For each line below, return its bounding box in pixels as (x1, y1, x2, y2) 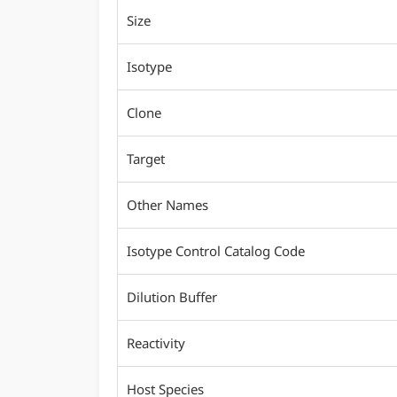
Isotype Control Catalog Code (127, 242, 305, 260)
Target (127, 150, 165, 167)
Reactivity (127, 334, 185, 352)
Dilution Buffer (127, 288, 217, 306)
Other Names (127, 196, 208, 214)
